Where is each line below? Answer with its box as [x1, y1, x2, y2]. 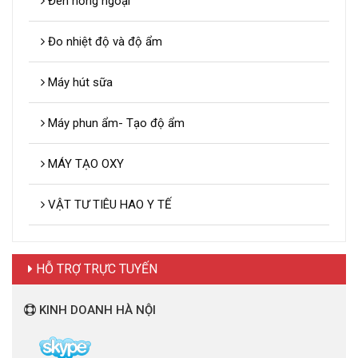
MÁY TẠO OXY [45, 157, 124, 172]
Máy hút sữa [45, 75, 113, 90]
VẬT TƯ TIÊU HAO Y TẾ [45, 197, 172, 213]
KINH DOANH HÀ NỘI [36, 303, 156, 318]
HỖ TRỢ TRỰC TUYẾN [33, 261, 157, 277]
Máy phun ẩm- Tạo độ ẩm [45, 116, 185, 131]
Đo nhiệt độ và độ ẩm [45, 34, 162, 50]
